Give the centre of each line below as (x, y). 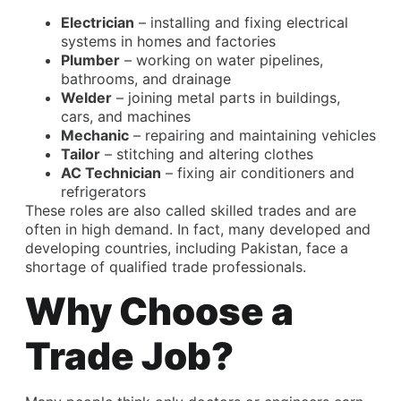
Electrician (98, 22)
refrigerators (103, 191)
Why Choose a (159, 311)
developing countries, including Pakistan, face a (187, 247)
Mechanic (95, 135)
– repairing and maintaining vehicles (252, 135)
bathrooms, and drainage (146, 78)
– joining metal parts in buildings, (226, 97)
